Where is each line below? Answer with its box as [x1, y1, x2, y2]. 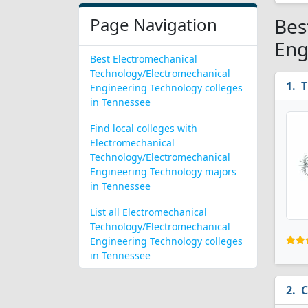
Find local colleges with [90, 122, 197, 135]
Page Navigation [90, 13, 217, 36]
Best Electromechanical [90, 52, 197, 65]
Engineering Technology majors [90, 165, 236, 178]
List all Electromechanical [90, 206, 207, 219]
